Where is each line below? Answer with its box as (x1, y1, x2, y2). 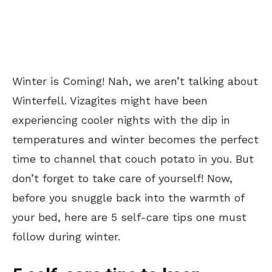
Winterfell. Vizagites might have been (12, 93, 208, 107)
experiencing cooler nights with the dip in (12, 113, 230, 126)
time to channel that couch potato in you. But (12, 152, 254, 165)
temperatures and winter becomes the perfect (12, 132, 259, 146)
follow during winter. (12, 229, 120, 243)
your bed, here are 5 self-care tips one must (12, 210, 246, 223)
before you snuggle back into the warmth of (12, 191, 244, 204)
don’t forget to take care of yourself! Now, (12, 171, 233, 185)
